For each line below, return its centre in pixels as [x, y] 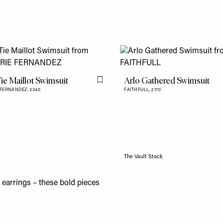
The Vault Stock [144, 157]
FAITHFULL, [138, 90]
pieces [88, 183]
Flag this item [120, 84]
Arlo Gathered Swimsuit [167, 80]
